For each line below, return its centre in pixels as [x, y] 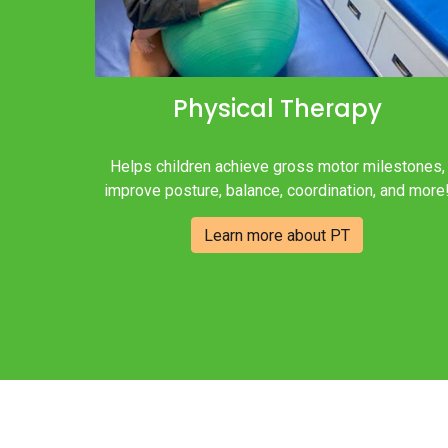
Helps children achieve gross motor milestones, [277, 167]
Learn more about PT [277, 235]
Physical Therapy [277, 109]
